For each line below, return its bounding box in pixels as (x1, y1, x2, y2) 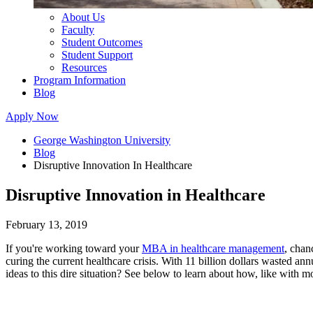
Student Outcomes (61, 36, 143, 48)
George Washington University (34, 134, 170, 146)
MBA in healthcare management (142, 242, 284, 254)
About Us (61, 11, 105, 23)
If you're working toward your (6, 242, 142, 254)
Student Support (61, 49, 133, 61)
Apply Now (6, 110, 59, 122)
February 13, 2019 (6, 218, 87, 231)
